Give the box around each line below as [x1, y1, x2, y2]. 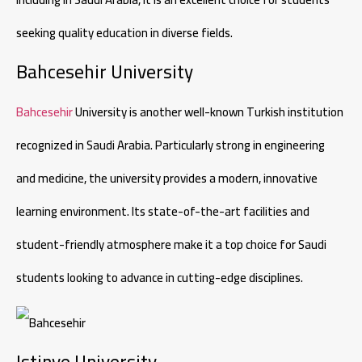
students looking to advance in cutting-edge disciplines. [16, 266, 303, 290]
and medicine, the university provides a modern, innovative [16, 166, 318, 191]
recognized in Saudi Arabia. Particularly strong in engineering [16, 133, 325, 158]
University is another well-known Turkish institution [73, 100, 343, 124]
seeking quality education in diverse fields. [16, 20, 233, 44]
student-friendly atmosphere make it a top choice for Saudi [16, 233, 326, 257]
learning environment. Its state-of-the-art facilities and [16, 200, 309, 224]
